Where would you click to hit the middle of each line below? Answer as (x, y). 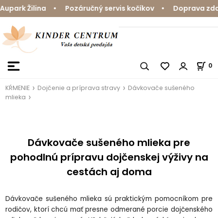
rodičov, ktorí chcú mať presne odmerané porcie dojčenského (109, 210)
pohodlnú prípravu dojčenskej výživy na (109, 157)
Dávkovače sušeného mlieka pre (109, 143)
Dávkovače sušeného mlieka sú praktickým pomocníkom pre (109, 199)
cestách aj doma (109, 172)
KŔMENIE (18, 88)
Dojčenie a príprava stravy (79, 88)
